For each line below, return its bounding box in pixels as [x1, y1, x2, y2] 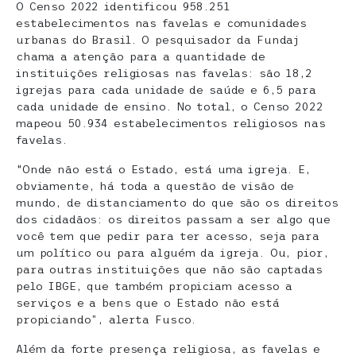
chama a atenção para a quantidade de [16, 50, 265, 64]
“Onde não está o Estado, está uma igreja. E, [16, 163, 311, 176]
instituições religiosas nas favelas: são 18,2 [16, 67, 312, 80]
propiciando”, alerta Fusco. [16, 313, 197, 327]
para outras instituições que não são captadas [16, 263, 323, 277]
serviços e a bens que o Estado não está [16, 296, 280, 310]
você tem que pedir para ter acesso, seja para [16, 230, 319, 243]
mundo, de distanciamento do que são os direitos [16, 196, 339, 210]
